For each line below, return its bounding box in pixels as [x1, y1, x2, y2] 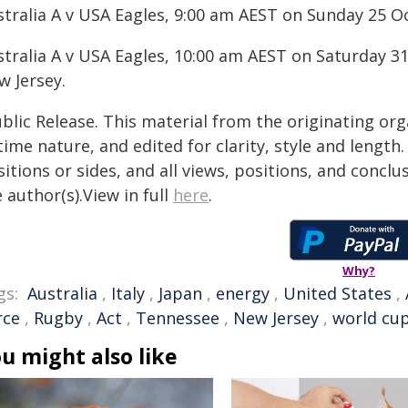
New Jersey [233, 307, 319, 329]
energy [216, 282, 270, 304]
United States [283, 282, 392, 304]
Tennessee [136, 307, 219, 329]
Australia [27, 282, 97, 304]
